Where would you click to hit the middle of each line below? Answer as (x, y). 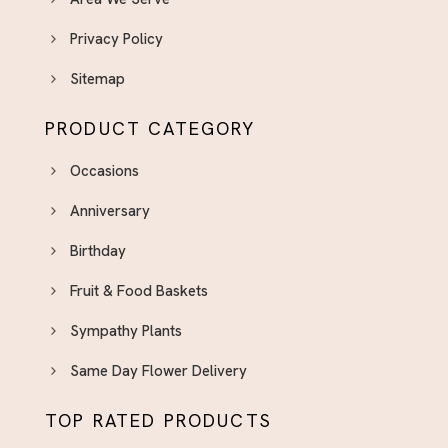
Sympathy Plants (126, 331)
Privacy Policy (116, 39)
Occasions (104, 171)
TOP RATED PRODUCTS (158, 421)
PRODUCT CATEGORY (150, 129)
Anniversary (110, 211)
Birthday (98, 251)
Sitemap (97, 79)
